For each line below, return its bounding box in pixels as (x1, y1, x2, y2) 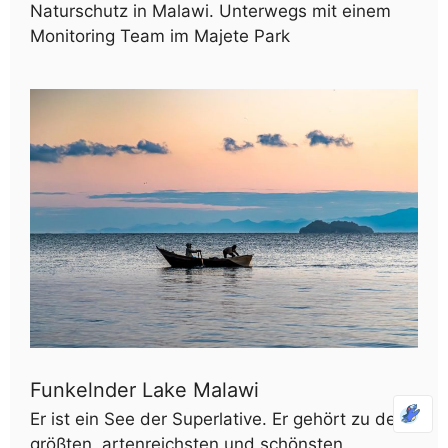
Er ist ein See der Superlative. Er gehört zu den (30, 408, 406, 429)
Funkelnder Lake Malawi (30, 377, 259, 402)
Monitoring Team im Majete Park (30, 26, 290, 47)
